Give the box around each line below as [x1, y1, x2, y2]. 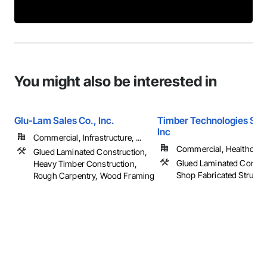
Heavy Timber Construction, [33, 159, 137, 169]
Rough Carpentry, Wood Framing [33, 170, 155, 181]
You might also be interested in [14, 73, 217, 90]
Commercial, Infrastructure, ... [33, 132, 142, 142]
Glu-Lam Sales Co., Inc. [14, 114, 114, 126]
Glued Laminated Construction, [33, 147, 148, 157]
